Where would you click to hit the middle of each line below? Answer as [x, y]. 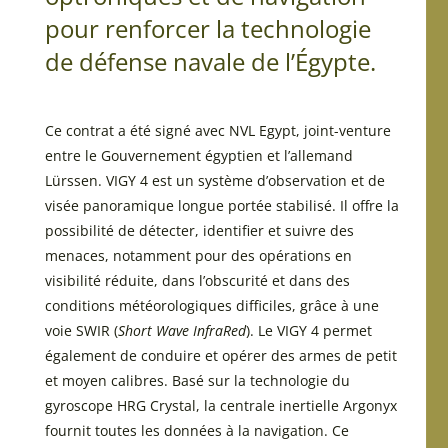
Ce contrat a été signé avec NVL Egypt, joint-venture [217, 130]
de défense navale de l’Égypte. [210, 61]
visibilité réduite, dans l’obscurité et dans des [197, 280]
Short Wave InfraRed [181, 330]
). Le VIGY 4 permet [308, 330]
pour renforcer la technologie [207, 28]
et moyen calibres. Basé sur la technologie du [197, 380]
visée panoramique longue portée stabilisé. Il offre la [221, 205]
